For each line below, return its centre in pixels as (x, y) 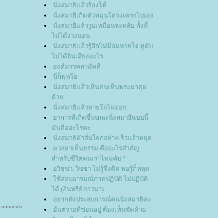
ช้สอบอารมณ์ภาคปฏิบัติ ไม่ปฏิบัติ (100, 179)
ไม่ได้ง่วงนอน (71, 36)
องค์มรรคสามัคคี (77, 67)
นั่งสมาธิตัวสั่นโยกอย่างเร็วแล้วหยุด (102, 138)
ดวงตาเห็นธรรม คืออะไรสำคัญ (96, 148)
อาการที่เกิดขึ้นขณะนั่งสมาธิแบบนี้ (101, 118)
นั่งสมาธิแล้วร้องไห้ (80, 5)
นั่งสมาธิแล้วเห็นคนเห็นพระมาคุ (100, 87)
